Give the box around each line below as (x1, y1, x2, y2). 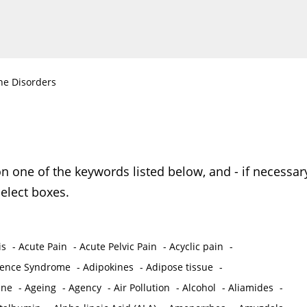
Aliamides (228, 281, 273, 295)
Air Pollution (113, 281, 170, 295)
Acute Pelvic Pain (79, 240, 157, 254)
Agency (68, 281, 101, 295)
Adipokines (82, 260, 134, 274)
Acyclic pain (169, 240, 223, 254)
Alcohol (182, 281, 216, 295)
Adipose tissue (145, 260, 213, 274)
